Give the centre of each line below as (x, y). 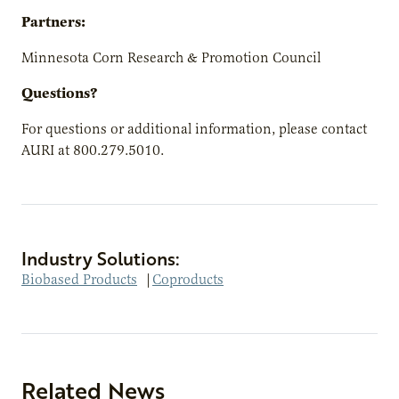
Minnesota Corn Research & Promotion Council (171, 57)
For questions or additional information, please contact (194, 129)
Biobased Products (79, 279)
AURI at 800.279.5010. (93, 150)
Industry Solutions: (101, 258)
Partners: (53, 21)
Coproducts (188, 279)
